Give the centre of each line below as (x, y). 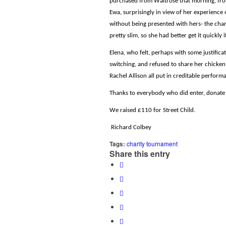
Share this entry (140, 154)
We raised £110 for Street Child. (152, 110)
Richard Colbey (132, 128)
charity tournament (152, 144)
